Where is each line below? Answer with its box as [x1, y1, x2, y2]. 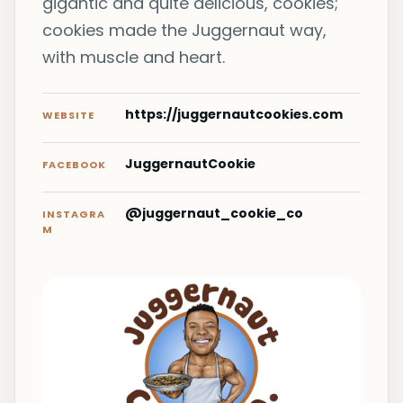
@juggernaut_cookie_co [125, 204, 303, 222]
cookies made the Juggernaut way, [42, 19, 327, 41]
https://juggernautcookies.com [125, 105, 343, 123]
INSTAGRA [42, 207, 105, 221]
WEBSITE [42, 108, 94, 122]
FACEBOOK [42, 157, 106, 172]
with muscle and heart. [42, 46, 225, 68]
